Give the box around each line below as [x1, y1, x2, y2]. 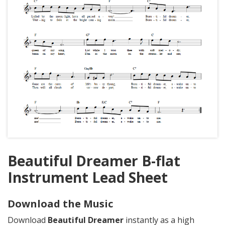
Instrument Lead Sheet [8, 168, 168, 187]
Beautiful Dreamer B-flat [8, 151, 180, 171]
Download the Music [8, 197, 113, 211]
